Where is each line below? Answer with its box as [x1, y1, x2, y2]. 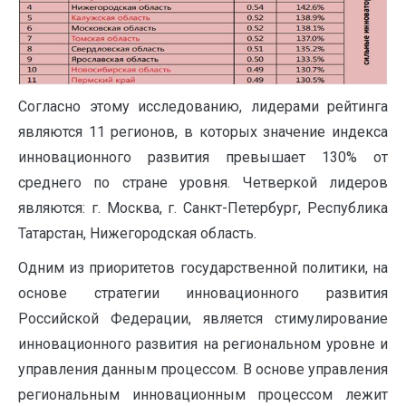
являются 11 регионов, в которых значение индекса [18, 123, 388, 141]
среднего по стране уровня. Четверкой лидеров [18, 174, 388, 192]
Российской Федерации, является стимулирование [18, 310, 388, 328]
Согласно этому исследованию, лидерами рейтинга [18, 98, 388, 116]
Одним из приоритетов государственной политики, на [18, 259, 388, 277]
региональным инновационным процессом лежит [18, 386, 388, 404]
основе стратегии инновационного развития [18, 285, 388, 303]
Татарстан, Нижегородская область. [18, 225, 256, 243]
